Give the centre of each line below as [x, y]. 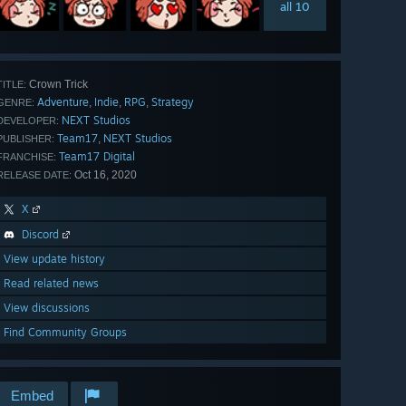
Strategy [173, 102]
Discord [40, 235]
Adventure [63, 102]
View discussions [47, 308]
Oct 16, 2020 [104, 175]
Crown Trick [57, 85]
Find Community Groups [65, 333]
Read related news [51, 284]
